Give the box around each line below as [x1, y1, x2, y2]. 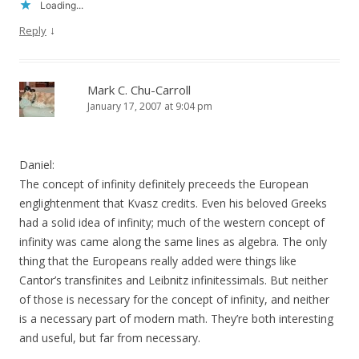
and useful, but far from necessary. [19, 330, 200, 346]
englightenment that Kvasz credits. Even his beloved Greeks [19, 196, 327, 212]
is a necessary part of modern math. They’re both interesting [19, 311, 333, 327]
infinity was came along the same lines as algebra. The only [19, 234, 327, 250]
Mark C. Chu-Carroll [87, 82, 191, 99]
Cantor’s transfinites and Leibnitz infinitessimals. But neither [19, 272, 328, 288]
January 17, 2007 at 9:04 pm [87, 99, 212, 114]
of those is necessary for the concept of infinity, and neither [19, 292, 329, 308]
